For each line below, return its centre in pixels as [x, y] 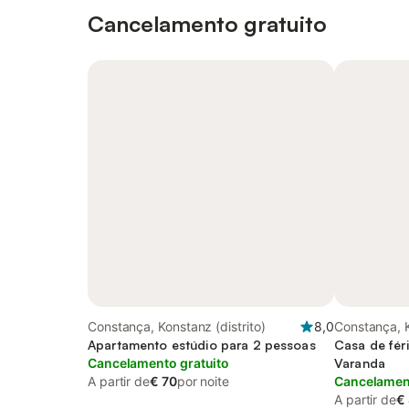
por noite [203, 381]
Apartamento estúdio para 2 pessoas [202, 345]
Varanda [360, 363]
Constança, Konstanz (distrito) [177, 326]
